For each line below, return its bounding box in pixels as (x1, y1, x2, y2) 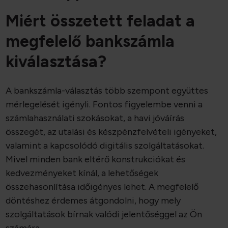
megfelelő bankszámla (6, 32, 175, 51)
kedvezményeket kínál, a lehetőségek (6, 167, 159, 179)
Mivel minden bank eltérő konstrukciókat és (6, 154, 186, 165)
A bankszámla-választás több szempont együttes (6, 85, 209, 97)
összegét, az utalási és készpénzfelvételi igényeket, (6, 126, 217, 138)
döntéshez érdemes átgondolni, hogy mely (6, 195, 181, 207)
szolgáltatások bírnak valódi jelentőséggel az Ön (6, 209, 203, 220)
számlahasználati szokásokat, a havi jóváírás (6, 112, 185, 124)
